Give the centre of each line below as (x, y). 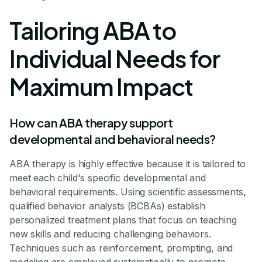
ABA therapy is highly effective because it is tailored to (127, 163)
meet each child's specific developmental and (108, 177)
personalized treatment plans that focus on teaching (123, 220)
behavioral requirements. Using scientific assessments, (128, 192)
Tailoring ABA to (93, 30)
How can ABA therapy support (91, 122)
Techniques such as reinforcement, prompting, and (121, 248)
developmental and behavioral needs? (113, 139)
